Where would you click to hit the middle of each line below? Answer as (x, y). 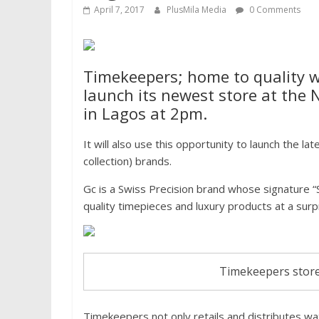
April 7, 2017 (119, 10)
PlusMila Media (198, 10)
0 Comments (274, 10)
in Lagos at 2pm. (145, 114)
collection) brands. (127, 161)
